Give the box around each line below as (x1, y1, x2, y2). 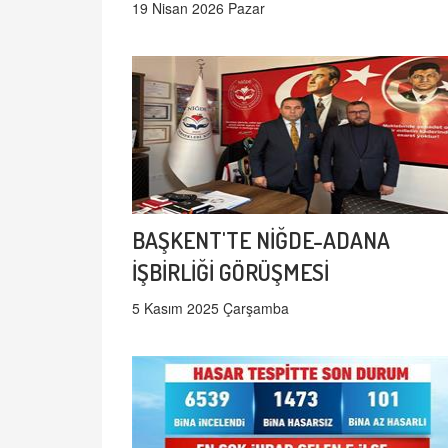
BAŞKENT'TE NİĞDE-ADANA (132, 225, 390, 255)
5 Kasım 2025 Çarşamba (132, 298, 289, 319)
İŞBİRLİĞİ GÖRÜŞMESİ (132, 257, 329, 287)
